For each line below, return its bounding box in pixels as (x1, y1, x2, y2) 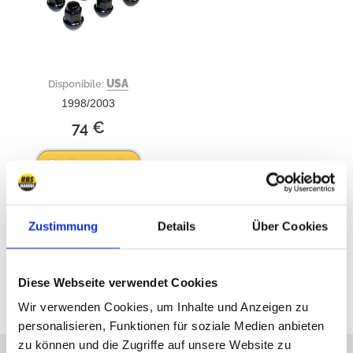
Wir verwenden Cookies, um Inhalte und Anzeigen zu (18, 299, 309, 314)
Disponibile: (48, 77, 106, 90)
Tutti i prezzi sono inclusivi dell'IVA (89, 252, 264, 266)
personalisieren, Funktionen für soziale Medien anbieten (18, 318, 325, 333)
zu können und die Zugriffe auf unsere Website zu (18, 337, 291, 351)
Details (157, 219, 196, 232)
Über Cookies (251, 219, 329, 232)
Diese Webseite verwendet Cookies (18, 275, 217, 288)
